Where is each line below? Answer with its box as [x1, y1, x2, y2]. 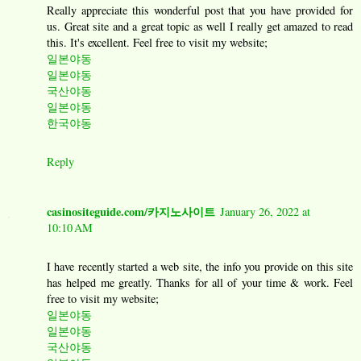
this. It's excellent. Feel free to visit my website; [47, 35, 268, 51]
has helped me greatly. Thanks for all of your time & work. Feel [47, 275, 353, 291]
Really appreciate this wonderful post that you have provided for [47, 2, 353, 19]
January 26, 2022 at [220, 204, 310, 220]
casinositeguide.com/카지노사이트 [47, 203, 215, 221]
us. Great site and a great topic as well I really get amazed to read [47, 19, 353, 35]
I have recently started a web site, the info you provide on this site [47, 259, 353, 275]
